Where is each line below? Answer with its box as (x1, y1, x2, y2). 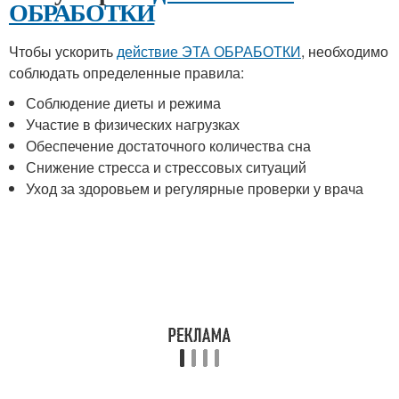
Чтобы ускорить (9, 41, 117, 61)
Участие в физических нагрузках (26, 114, 240, 134)
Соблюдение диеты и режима (26, 93, 222, 113)
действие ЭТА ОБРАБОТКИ (117, 41, 301, 61)
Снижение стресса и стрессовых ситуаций (26, 157, 307, 177)
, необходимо (301, 41, 388, 61)
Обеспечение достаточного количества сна (26, 135, 312, 156)
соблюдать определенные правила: (9, 62, 244, 83)
